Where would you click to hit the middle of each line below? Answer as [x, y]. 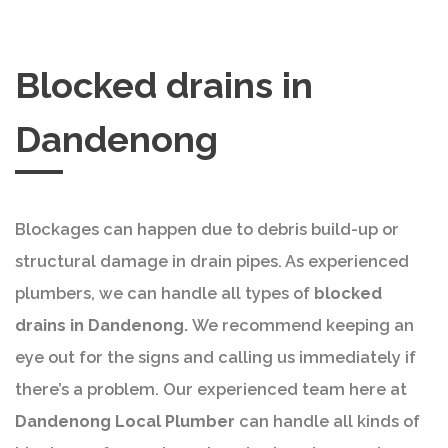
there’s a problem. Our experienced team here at [211, 390]
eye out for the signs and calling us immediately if [215, 358]
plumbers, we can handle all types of [164, 294]
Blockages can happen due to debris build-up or [207, 230]
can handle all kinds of [329, 422]
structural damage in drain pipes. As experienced [212, 262]
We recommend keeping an [303, 326]
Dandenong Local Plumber [127, 422]
